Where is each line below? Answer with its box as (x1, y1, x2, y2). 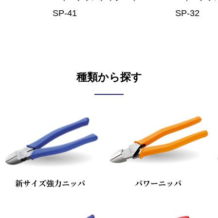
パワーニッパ (134, 178, 182, 189)
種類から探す (76, 71, 142, 83)
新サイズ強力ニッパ (15, 178, 86, 189)
